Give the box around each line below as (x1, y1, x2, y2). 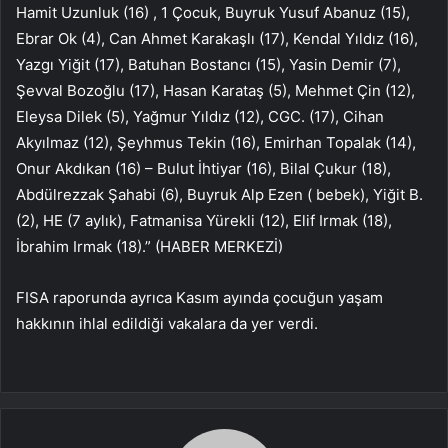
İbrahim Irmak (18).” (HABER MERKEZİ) (16, 236, 283, 256)
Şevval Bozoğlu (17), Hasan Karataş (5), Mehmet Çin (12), (16, 80, 415, 100)
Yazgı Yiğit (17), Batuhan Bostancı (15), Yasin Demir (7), (16, 54, 401, 74)
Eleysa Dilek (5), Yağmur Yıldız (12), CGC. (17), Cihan (16, 106, 384, 126)
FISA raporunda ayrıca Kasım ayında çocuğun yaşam (16, 287, 383, 307)
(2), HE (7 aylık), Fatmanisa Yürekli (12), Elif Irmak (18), (16, 210, 392, 230)
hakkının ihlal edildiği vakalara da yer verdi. (16, 313, 318, 333)
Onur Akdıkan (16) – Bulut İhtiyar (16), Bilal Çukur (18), (16, 158, 391, 178)
